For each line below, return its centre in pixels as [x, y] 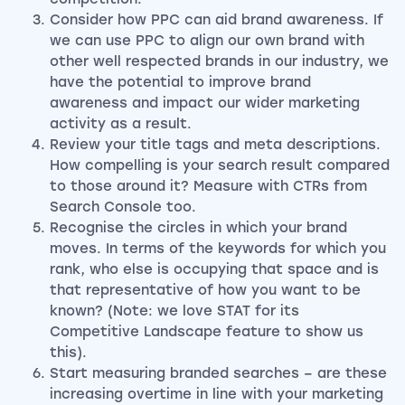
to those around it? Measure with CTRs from [208, 187]
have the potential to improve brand [180, 83]
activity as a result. [121, 124]
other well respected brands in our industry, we [219, 62]
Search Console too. [123, 207]
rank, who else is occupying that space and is [214, 270]
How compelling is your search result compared [220, 166]
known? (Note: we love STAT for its [174, 311]
